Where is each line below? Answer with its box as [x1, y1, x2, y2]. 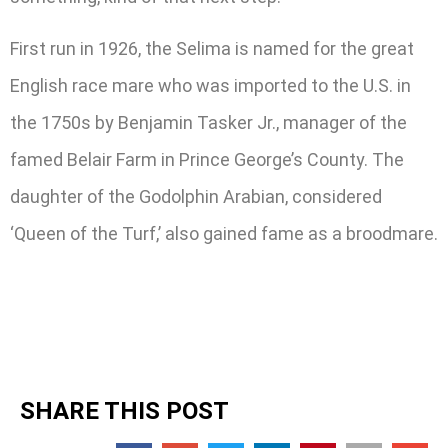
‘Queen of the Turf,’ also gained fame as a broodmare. [10, 222, 438, 244]
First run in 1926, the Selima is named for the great [10, 37, 414, 59]
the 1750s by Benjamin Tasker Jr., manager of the [10, 111, 407, 133]
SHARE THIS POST [20, 396, 229, 425]
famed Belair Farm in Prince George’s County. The [10, 148, 404, 170]
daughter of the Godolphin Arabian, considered [10, 185, 382, 207]
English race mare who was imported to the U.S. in [10, 74, 411, 96]
